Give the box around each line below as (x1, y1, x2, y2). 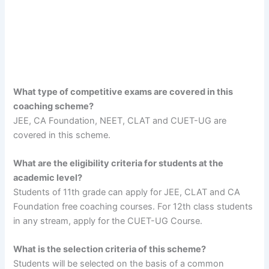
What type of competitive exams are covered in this (13, 86, 234, 97)
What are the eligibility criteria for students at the (13, 158, 224, 169)
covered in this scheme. (13, 129, 111, 141)
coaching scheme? (13, 100, 94, 112)
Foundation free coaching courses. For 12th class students (13, 201, 253, 212)
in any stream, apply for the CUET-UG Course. (13, 216, 203, 226)
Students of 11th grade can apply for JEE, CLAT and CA (13, 187, 241, 198)
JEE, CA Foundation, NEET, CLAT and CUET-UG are (13, 115, 227, 126)
